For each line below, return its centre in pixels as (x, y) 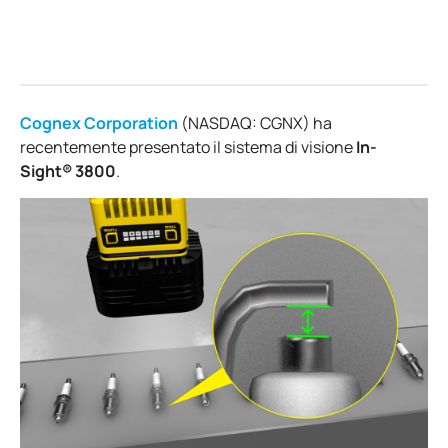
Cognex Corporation (99, 123)
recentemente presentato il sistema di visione (188, 147)
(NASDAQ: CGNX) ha (255, 123)
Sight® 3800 (68, 171)
